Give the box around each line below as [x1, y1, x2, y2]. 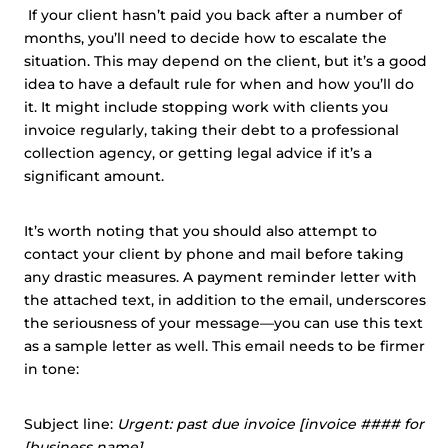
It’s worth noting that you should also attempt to [24, 222, 377, 240]
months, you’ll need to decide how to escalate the [24, 29, 387, 47]
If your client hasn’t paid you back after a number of [28, 6, 402, 24]
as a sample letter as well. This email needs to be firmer [24, 337, 425, 355]
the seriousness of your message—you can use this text [24, 314, 423, 332]
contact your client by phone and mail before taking [24, 245, 404, 263]
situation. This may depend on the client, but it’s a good [24, 52, 427, 70]
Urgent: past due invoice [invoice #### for [117, 415, 424, 433]
